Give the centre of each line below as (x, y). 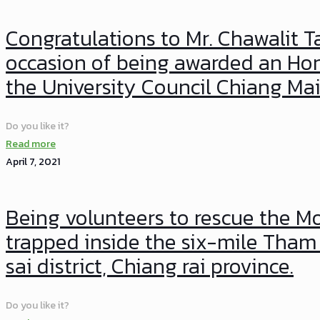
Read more (31, 144)
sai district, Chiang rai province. (150, 266)
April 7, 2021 (33, 161)
